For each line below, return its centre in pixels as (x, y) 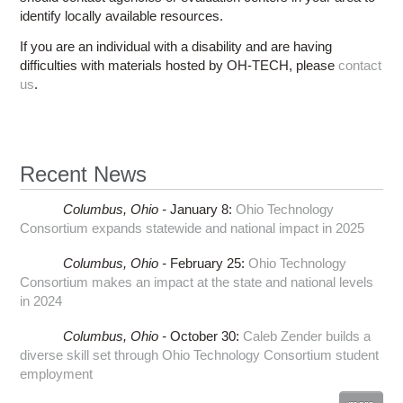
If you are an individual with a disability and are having (176, 46)
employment (57, 373)
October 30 (202, 336)
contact (360, 65)
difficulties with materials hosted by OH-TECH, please (179, 65)
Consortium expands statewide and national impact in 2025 (193, 228)
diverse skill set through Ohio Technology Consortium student (200, 354)
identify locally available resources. (122, 15)
